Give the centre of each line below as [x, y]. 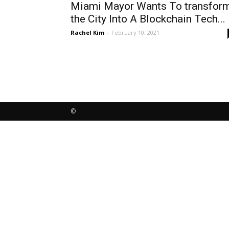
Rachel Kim [87, 32]
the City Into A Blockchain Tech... [148, 19]
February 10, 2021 [135, 32]
